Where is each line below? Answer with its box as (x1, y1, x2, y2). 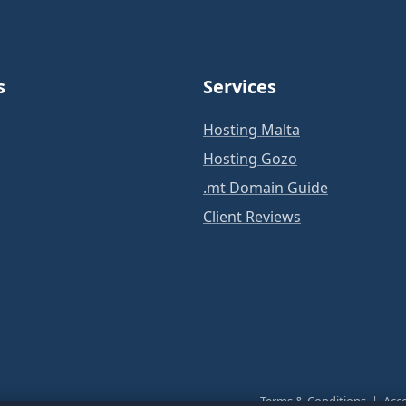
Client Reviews (203, 206, 301, 227)
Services (203, 73, 276, 99)
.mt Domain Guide (203, 177, 328, 198)
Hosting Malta (203, 119, 300, 140)
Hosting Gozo (203, 148, 297, 169)
